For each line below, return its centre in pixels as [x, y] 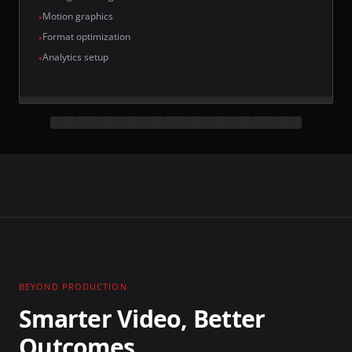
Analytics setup [75, 57]
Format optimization [86, 36]
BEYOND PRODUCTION [73, 286]
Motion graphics [78, 16]
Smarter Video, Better [142, 319]
